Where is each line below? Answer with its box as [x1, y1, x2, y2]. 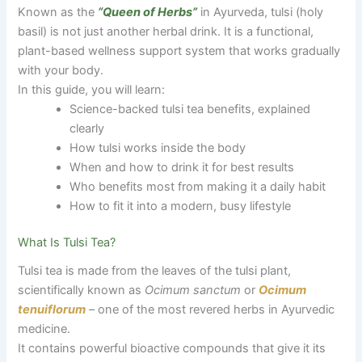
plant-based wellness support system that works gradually [18, 43, 341, 58]
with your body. [18, 62, 104, 78]
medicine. [18, 321, 71, 336]
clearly [69, 120, 105, 136]
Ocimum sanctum [145, 282, 242, 297]
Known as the [18, 4, 99, 19]
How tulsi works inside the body [69, 140, 246, 155]
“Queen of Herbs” [98, 4, 198, 19]
